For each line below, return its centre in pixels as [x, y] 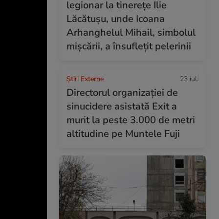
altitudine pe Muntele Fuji [123, 134]
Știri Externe [85, 79]
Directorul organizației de [122, 93]
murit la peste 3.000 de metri [131, 120]
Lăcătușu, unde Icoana [116, 19]
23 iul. [189, 79]
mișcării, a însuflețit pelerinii [129, 46]
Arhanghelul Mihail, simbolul [131, 33]
